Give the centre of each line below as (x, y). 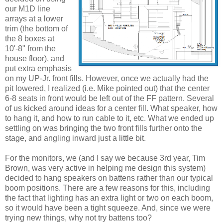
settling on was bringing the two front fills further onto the (104, 128)
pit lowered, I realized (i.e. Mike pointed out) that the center (107, 89)
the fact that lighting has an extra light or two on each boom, (109, 198)
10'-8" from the (30, 49)
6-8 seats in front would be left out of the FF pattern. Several (110, 99)
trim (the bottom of (36, 29)
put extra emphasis (38, 69)
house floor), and (35, 59)
